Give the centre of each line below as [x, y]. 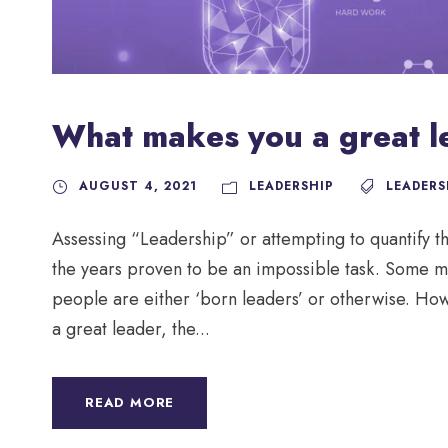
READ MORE [130, 402]
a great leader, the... [131, 328]
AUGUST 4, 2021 [138, 185]
